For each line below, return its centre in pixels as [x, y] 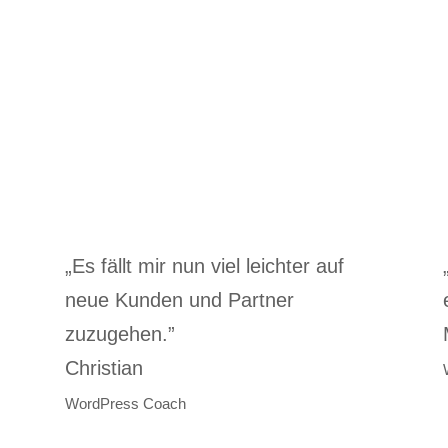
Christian [103, 368]
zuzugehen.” [119, 334]
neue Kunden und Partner [179, 300]
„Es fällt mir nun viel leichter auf [204, 266]
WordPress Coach [125, 404]
